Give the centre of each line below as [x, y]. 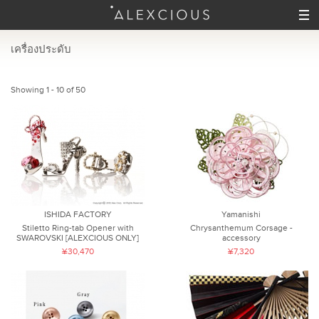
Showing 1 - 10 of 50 [48, 90]
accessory [241, 238]
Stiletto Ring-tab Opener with [78, 228]
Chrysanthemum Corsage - [241, 228]
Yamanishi [241, 215]
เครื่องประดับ [41, 49]
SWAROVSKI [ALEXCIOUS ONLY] [78, 238]
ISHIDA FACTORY [78, 215]
